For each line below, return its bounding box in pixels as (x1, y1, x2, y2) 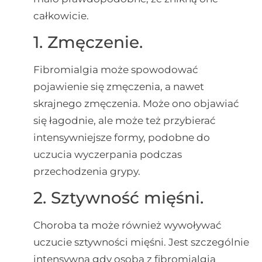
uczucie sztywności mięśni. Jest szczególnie (33, 236, 249, 249)
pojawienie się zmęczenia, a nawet (33, 81, 204, 93)
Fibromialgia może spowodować (33, 64, 198, 76)
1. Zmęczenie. (33, 32, 143, 53)
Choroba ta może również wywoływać (33, 219, 222, 232)
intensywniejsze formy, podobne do (33, 132, 210, 144)
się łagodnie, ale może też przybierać (33, 115, 216, 127)
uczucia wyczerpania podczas (33, 149, 182, 161)
